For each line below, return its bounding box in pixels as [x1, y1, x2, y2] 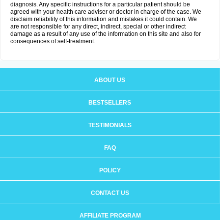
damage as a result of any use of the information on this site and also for [10, 30, 201, 37]
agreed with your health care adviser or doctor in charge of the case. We [10, 8, 201, 15]
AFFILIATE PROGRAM [79, 212, 141, 219]
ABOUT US [94, 77, 125, 83]
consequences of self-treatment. [10, 38, 95, 45]
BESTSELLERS [88, 99, 131, 106]
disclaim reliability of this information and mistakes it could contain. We [10, 16, 197, 23]
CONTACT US [90, 190, 129, 196]
